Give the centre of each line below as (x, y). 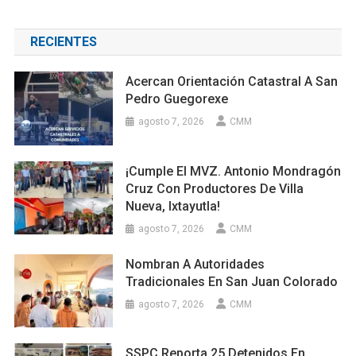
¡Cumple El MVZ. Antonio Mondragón (234, 171)
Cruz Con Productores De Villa (215, 188)
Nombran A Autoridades (195, 264)
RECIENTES (63, 41)
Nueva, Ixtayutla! (173, 206)
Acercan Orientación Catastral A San (232, 81)
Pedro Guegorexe (177, 99)
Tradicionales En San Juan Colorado (232, 281)
